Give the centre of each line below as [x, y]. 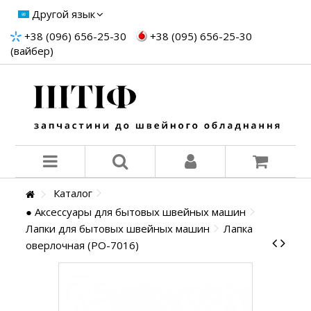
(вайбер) [32, 51]
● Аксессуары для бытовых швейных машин [136, 212]
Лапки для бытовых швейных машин [118, 229]
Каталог [73, 193]
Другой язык [64, 14]
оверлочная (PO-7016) [83, 245]
